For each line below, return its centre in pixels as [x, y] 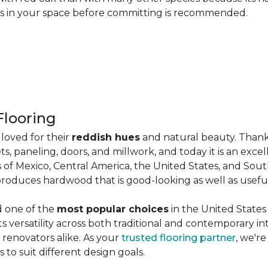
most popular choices [113, 209]
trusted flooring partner [179, 238]
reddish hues [106, 137]
